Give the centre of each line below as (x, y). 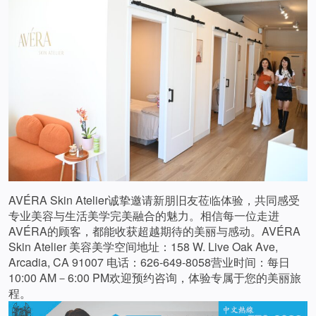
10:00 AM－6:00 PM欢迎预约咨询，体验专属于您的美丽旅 (155, 278)
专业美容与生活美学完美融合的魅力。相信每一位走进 (144, 216)
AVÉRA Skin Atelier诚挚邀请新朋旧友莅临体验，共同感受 (154, 200)
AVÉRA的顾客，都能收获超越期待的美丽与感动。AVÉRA (154, 231)
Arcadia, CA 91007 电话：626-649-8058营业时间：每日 (149, 262)
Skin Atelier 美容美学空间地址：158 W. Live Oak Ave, (143, 247)
